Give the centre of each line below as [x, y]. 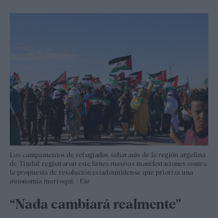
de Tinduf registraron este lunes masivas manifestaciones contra [108, 164]
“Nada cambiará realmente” [95, 204]
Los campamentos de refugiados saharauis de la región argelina [108, 155]
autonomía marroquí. [42, 181]
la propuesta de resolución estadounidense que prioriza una [102, 173]
